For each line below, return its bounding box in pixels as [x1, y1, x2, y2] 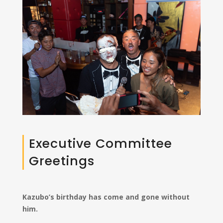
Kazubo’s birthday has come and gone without [22, 192, 190, 202]
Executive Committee [28, 134, 172, 152]
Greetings [28, 152, 95, 170]
